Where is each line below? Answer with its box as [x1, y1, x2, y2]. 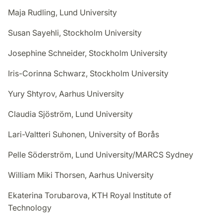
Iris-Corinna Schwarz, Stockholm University [8, 68, 168, 79]
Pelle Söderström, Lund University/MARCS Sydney [8, 150, 193, 160]
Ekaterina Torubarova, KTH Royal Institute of [8, 190, 171, 201]
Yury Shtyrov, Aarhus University [8, 89, 124, 99]
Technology [8, 203, 52, 213]
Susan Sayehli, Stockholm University [8, 28, 142, 38]
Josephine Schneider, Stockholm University [8, 48, 167, 58]
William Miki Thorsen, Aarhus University [8, 170, 154, 180]
